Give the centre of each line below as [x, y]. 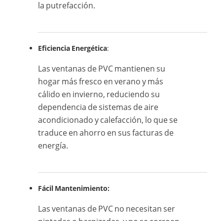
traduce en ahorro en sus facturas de [106, 133]
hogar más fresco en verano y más [101, 82]
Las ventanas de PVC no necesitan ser [107, 209]
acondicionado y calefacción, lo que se [108, 120]
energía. [53, 146]
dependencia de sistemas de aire [98, 107]
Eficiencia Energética [73, 48]
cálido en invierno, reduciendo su [99, 94]
